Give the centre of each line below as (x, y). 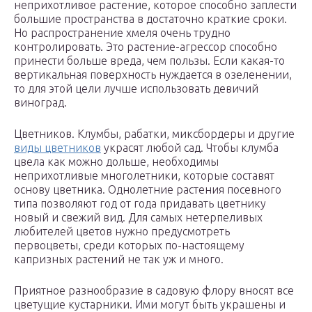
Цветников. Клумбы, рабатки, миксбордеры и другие (154, 134)
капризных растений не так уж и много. (119, 259)
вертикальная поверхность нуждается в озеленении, (153, 75)
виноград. (40, 103)
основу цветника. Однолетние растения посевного (148, 190)
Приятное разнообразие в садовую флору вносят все (154, 291)
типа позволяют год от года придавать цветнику (140, 204)
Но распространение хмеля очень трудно (122, 33)
